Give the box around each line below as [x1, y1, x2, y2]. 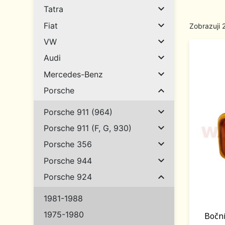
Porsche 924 [44, 172, 92, 182]
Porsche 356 [44, 139, 92, 150]
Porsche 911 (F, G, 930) [44, 123, 132, 134]
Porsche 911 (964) [44, 106, 113, 117]
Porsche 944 [44, 155, 92, 166]
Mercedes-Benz [44, 69, 103, 79]
